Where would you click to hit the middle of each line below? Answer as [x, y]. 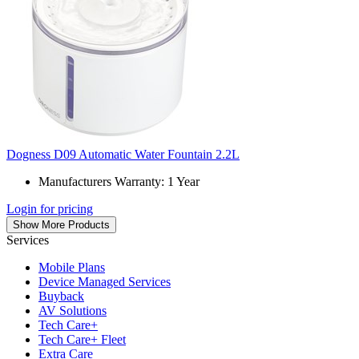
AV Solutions [73, 311]
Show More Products [61, 225]
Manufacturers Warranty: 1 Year [119, 182]
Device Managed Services [105, 282]
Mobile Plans [72, 268]
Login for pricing [50, 209]
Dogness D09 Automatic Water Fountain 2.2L [123, 155]
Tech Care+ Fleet [82, 340]
